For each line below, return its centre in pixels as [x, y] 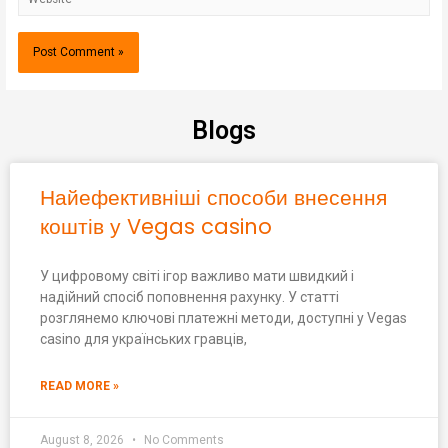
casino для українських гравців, [143, 339]
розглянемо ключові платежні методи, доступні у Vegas [223, 318]
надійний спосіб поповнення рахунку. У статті [189, 297]
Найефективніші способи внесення [213, 198]
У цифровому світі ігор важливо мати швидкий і [197, 276]
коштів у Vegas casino [156, 227]
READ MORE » [79, 386]
